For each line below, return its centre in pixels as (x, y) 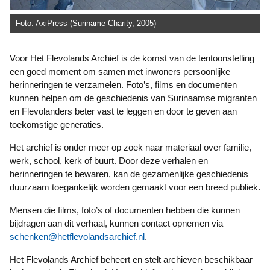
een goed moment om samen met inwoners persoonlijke (120, 71)
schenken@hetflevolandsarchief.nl (77, 237)
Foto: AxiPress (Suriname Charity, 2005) (86, 23)
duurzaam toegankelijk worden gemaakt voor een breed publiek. (135, 187)
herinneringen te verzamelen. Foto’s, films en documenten (123, 85)
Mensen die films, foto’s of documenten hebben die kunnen (14, 210)
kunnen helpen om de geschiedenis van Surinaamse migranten (133, 98)
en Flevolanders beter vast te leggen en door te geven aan (123, 111)
